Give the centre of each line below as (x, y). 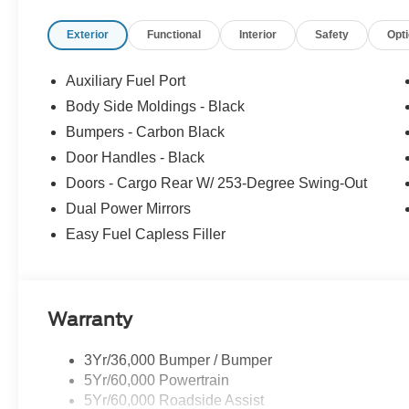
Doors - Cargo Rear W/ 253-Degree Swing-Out (217, 184)
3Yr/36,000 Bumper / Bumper (178, 361)
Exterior (88, 35)
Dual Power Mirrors (129, 209)
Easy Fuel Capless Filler (146, 235)
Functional (174, 35)
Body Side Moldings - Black (156, 107)
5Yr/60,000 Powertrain (157, 381)
